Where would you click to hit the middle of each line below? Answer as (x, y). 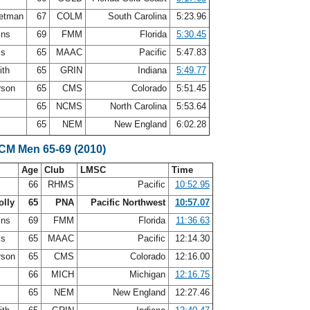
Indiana (152, 70)
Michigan (147, 274)
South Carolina (137, 16)
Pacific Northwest (128, 202)
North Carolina (138, 106)
